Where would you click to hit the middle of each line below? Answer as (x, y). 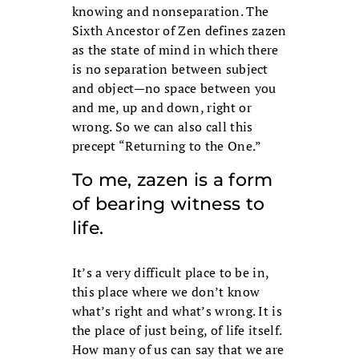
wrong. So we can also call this (162, 127)
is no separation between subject (170, 69)
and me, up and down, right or (161, 108)
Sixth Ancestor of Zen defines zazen (179, 31)
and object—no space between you (174, 89)
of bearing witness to (168, 204)
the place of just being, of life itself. (177, 331)
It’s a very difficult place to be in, (170, 273)
